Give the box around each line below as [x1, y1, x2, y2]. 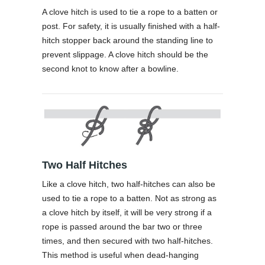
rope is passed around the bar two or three [42, 222, 202, 232]
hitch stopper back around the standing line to [42, 35, 213, 45]
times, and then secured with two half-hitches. [42, 236, 213, 246]
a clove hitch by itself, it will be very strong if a [42, 208, 212, 218]
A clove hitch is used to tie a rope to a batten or [42, 7, 218, 17]
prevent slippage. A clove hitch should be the [42, 49, 208, 59]
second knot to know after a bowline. [42, 63, 179, 73]
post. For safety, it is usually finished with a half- [42, 21, 220, 31]
